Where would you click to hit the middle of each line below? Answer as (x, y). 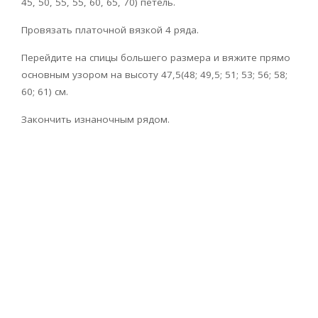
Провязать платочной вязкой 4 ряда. (110, 29)
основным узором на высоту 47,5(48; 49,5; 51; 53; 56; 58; (154, 74)
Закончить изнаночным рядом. (95, 119)
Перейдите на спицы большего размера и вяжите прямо (156, 57)
